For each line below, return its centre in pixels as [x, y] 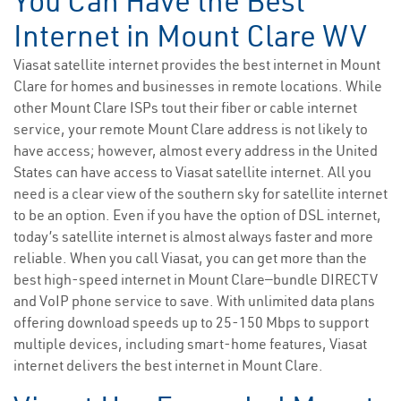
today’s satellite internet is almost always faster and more [193, 237]
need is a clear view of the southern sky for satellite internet [200, 194]
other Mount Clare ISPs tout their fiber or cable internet [185, 108]
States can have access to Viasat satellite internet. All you [192, 172]
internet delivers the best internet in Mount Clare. [168, 366]
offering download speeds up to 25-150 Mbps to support [191, 323]
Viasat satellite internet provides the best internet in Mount [197, 65]
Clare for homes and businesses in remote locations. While [198, 86]
